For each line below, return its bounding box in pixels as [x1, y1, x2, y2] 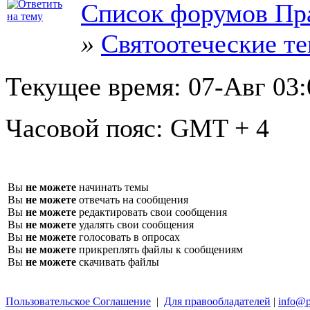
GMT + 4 [170, 113, 269, 143]
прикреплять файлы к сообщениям [76, 243, 243, 255]
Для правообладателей [164, 295, 271, 307]
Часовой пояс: [6, 113, 170, 143]
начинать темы [76, 181, 149, 193]
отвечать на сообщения [76, 193, 188, 206]
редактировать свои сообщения [76, 206, 227, 218]
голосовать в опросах [76, 230, 180, 243]
